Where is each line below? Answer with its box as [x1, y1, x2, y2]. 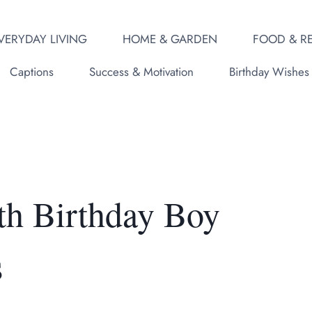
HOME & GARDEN [122, 30, 217, 47]
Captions [9, 63, 54, 81]
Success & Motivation [88, 63, 194, 81]
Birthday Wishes [228, 63, 309, 81]
